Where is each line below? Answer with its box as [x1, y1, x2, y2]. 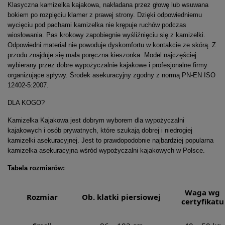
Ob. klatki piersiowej [82, 192, 161, 202]
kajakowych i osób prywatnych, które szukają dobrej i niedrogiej [8, 127, 192, 135]
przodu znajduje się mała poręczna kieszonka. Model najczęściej [8, 51, 196, 59]
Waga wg [185, 187, 220, 198]
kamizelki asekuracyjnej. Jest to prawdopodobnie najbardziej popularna [8, 137, 213, 145]
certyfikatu [181, 196, 224, 207]
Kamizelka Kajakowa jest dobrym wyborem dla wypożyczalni [8, 117, 184, 125]
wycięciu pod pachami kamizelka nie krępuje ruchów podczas [8, 21, 186, 29]
